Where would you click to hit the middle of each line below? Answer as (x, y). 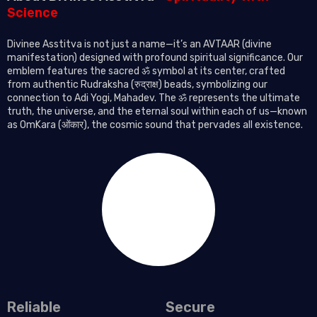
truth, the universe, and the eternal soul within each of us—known (157, 111)
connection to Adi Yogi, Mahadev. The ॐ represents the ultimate (154, 98)
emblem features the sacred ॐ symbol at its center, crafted (146, 71)
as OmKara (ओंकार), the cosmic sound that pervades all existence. (155, 125)
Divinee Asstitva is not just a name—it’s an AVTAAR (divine (139, 44)
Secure (190, 307)
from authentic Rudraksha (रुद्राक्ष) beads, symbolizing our (137, 84)
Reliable (34, 307)
